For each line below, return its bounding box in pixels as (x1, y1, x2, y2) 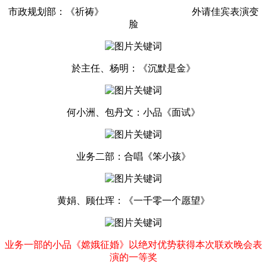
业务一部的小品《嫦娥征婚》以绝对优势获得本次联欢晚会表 (5, 240, 262, 250)
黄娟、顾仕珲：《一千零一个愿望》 (57, 195, 210, 206)
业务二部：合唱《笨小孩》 (76, 151, 191, 162)
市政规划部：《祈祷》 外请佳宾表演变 (8, 7, 259, 17)
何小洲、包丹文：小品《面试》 (67, 107, 200, 118)
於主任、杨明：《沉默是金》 (72, 63, 195, 74)
